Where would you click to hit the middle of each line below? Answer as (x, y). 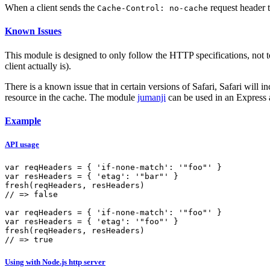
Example (23, 121)
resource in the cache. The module (71, 97)
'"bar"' (152, 177)
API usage (22, 144)
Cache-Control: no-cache (152, 8)
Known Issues (33, 31)
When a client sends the (51, 8)
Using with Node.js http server (55, 262)
